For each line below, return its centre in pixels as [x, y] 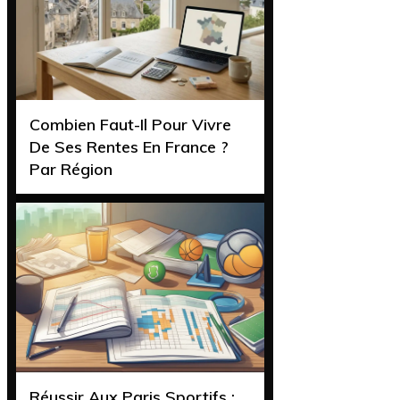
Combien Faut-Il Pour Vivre [130, 124]
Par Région [71, 169]
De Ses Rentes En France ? [129, 146]
